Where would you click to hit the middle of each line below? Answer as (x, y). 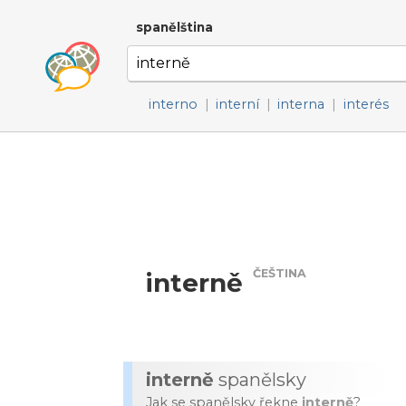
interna (301, 104)
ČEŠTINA (280, 274)
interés (366, 104)
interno (173, 104)
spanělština (174, 27)
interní (238, 104)
